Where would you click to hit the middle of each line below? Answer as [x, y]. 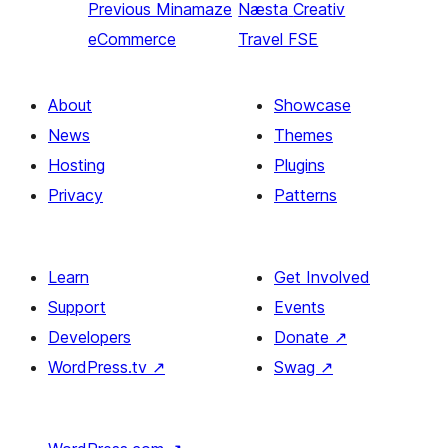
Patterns [305, 195]
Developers [89, 337]
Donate [304, 337]
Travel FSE [278, 39]
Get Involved [322, 277]
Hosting [76, 165]
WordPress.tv [100, 367]
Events [299, 307]
